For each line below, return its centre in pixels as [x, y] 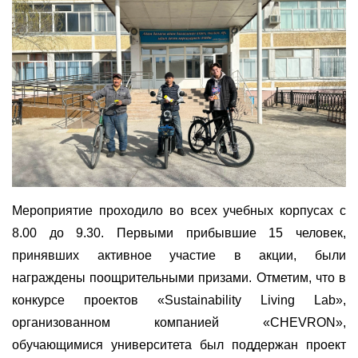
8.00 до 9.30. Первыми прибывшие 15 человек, [179, 233]
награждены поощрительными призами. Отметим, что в [179, 278]
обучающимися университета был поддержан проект [179, 345]
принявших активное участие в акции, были [179, 256]
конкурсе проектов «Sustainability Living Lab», [179, 300]
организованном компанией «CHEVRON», [179, 323]
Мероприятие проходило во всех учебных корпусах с [179, 211]
